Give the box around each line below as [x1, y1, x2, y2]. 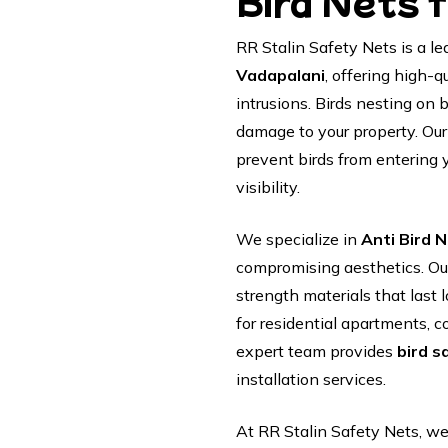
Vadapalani [235, 65, 325, 85]
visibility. [235, 177, 300, 197]
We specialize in [235, 229, 361, 249]
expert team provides [235, 341, 397, 361]
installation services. [235, 369, 386, 389]
